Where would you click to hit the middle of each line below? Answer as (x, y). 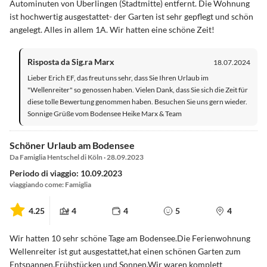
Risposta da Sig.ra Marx (71, 62)
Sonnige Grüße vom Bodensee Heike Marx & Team (105, 114)
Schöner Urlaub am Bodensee (72, 145)
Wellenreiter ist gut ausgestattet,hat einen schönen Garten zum (125, 252)
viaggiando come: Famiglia (50, 184)
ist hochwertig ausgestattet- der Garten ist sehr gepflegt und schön (131, 16)
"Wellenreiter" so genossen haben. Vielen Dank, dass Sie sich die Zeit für (138, 90)
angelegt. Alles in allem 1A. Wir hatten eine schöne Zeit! (112, 30)
